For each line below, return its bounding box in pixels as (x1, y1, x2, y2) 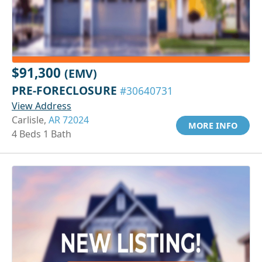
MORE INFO (188, 119, 237, 131)
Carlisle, (12, 113, 49, 126)
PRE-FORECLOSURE (12, 82, 120, 98)
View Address (12, 99, 71, 112)
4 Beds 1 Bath (12, 127, 71, 140)
